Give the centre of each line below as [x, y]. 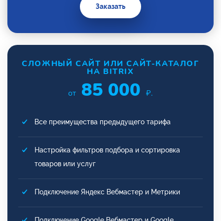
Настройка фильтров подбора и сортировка [107, 150]
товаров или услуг [65, 164]
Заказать [110, 6]
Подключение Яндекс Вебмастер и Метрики [107, 192]
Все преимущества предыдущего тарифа [103, 122]
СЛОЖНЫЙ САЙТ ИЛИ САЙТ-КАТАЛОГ [110, 63]
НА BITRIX [110, 71]
